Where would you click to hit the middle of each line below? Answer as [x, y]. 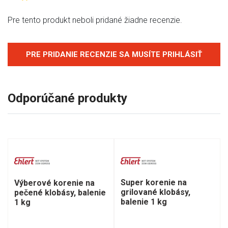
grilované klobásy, [155, 192]
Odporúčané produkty [67, 98]
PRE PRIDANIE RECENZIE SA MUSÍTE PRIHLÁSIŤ [114, 54]
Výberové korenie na [54, 183]
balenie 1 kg [144, 202]
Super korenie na [154, 183]
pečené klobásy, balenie [60, 192]
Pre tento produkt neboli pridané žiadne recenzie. [95, 20]
